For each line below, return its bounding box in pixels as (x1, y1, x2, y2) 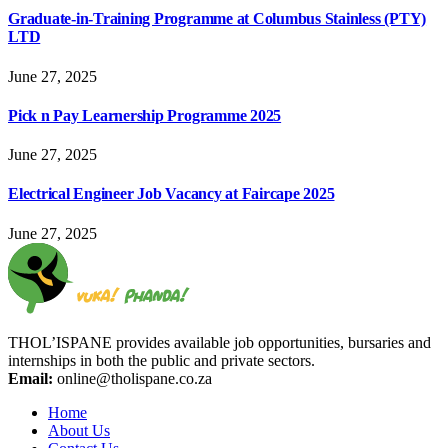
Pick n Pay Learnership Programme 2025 (8, 106, 282, 124)
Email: (8, 369, 53, 387)
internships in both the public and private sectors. (8, 351, 315, 369)
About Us (48, 421, 110, 439)
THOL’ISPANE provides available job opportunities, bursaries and (8, 333, 431, 351)
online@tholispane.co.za (53, 369, 212, 387)
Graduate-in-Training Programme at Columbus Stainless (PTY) (8, 10, 427, 28)
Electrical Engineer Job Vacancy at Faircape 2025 (8, 185, 335, 203)
